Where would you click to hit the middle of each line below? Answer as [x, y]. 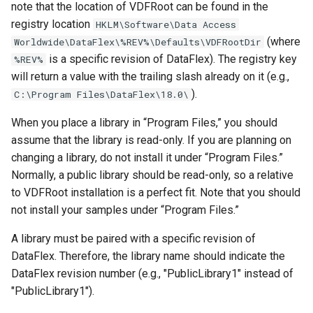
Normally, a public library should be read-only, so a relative [152, 175]
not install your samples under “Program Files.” [125, 210]
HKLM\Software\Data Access [166, 24]
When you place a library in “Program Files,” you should [144, 123]
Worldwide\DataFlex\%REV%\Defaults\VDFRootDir [138, 42]
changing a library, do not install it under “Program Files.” [147, 158]
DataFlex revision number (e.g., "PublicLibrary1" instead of [152, 274]
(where [282, 42]
